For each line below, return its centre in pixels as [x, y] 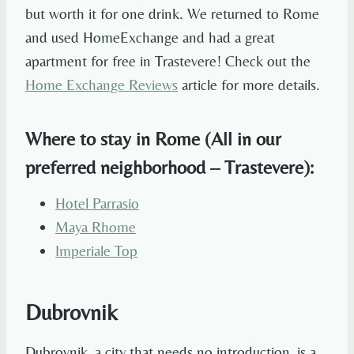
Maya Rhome [96, 227]
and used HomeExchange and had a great [150, 38]
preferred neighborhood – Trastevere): [169, 168]
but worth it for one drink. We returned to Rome [172, 14]
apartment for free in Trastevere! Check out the [168, 61]
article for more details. [249, 85]
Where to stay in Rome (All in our [153, 139]
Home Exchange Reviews [102, 85]
